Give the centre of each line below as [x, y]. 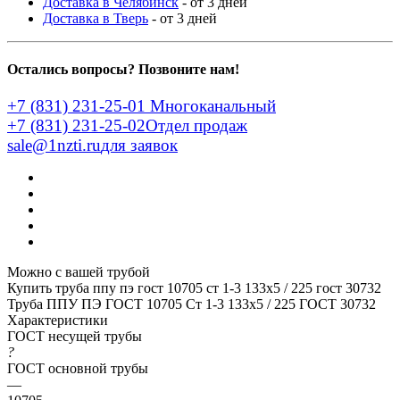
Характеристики [58, 321]
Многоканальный [211, 106]
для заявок [139, 146]
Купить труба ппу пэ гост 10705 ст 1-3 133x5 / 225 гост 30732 [194, 288]
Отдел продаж [196, 126]
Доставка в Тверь [96, 18]
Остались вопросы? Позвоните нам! [123, 70]
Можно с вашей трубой [79, 272]
